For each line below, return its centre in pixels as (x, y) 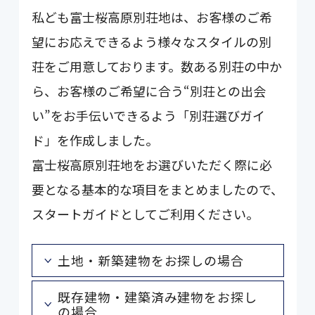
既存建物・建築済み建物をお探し (157, 297)
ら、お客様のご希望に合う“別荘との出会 (149, 91)
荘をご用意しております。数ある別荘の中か (157, 66)
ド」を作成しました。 (95, 140)
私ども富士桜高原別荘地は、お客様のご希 (152, 17)
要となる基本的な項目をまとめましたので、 (158, 189)
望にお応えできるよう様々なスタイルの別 (152, 41)
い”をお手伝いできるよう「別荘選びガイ (149, 115)
